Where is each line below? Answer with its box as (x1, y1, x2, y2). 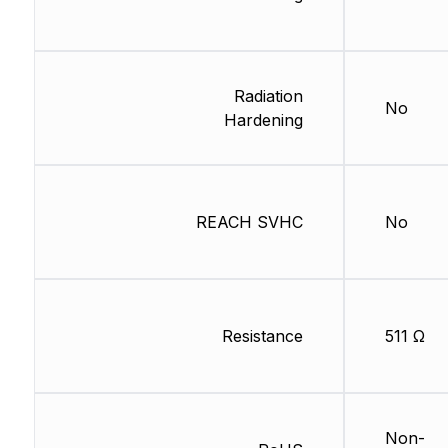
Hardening (223, 110, 303, 131)
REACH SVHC (195, 212, 303, 233)
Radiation (233, 86, 303, 107)
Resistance (221, 326, 303, 347)
